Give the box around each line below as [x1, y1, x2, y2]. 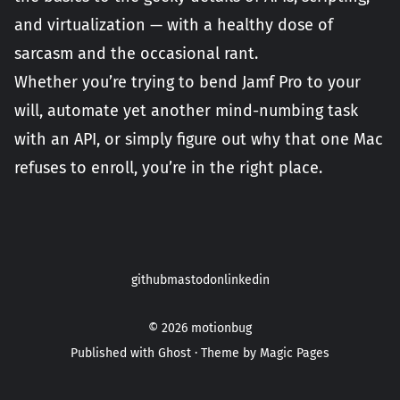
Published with [71, 346, 158, 361]
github [130, 272, 167, 287]
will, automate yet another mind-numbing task [14, 101, 358, 121]
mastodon [166, 272, 224, 287]
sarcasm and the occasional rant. [14, 44, 258, 63]
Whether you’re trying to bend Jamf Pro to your [14, 72, 361, 92]
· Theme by [191, 346, 260, 361]
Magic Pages [260, 346, 329, 361]
